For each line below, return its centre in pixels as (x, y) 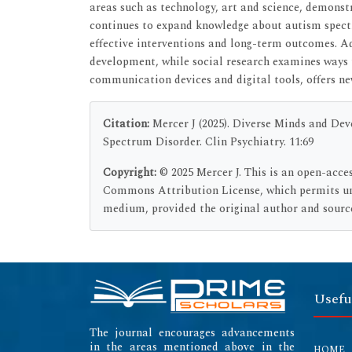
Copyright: (131, 172)
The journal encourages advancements (192, 332)
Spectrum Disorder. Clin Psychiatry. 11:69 (208, 141)
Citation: (126, 123)
